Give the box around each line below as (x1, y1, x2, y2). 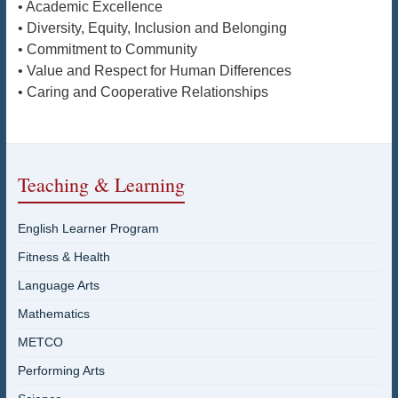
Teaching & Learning (17, 171, 185, 197)
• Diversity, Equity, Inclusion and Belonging (17, 20, 287, 36)
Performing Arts (17, 362, 105, 378)
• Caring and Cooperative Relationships (17, 84, 268, 99)
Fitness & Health (17, 249, 110, 264)
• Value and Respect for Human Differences (17, 62, 291, 78)
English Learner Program (17, 220, 159, 235)
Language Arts (17, 277, 99, 292)
